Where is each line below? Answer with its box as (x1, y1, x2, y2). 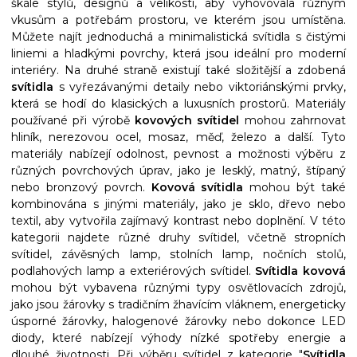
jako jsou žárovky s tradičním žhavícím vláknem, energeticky (11, 297, 346, 312)
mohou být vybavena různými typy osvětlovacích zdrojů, (11, 280, 346, 295)
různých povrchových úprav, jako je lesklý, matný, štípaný (11, 163, 346, 178)
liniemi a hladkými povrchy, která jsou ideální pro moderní (11, 46, 346, 61)
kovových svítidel (135, 113, 240, 127)
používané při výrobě (11, 113, 135, 127)
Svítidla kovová (255, 264, 347, 278)
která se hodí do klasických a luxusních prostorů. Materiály (11, 96, 346, 111)
